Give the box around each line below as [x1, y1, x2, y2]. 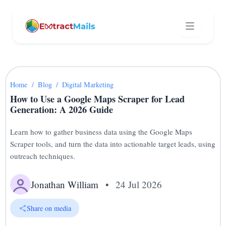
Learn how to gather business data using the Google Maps [10, 126, 193, 137]
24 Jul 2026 [115, 178, 162, 191]
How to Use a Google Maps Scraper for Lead [10, 92, 185, 106]
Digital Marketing [62, 79, 114, 89]
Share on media [26, 203, 71, 213]
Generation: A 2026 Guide [10, 103, 114, 117]
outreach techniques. [10, 150, 76, 161]
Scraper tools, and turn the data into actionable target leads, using [10, 138, 216, 149]
